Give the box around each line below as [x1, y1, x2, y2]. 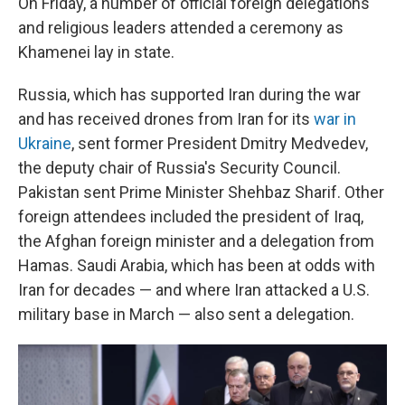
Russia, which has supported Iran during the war [18, 85, 361, 104]
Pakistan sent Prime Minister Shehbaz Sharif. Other [18, 183, 384, 202]
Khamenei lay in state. [18, 42, 174, 61]
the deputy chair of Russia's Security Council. [18, 158, 341, 177]
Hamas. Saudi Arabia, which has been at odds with [18, 256, 375, 275]
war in [314, 109, 356, 128]
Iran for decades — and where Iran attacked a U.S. [18, 280, 370, 299]
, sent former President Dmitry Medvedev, [71, 134, 368, 153]
